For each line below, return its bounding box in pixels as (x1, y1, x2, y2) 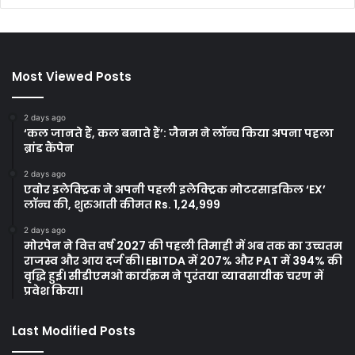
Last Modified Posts (12, 322, 136, 339)
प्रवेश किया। (24, 282, 82, 299)
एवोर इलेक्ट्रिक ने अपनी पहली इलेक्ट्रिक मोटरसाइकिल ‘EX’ (24, 181, 326, 197)
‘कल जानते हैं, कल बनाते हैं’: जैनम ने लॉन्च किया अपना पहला (24, 124, 334, 141)
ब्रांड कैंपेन (24, 139, 74, 156)
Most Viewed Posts (12, 67, 132, 85)
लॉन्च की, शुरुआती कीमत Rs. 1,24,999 (24, 196, 220, 212)
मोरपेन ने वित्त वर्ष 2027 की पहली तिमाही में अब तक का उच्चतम (24, 237, 342, 254)
